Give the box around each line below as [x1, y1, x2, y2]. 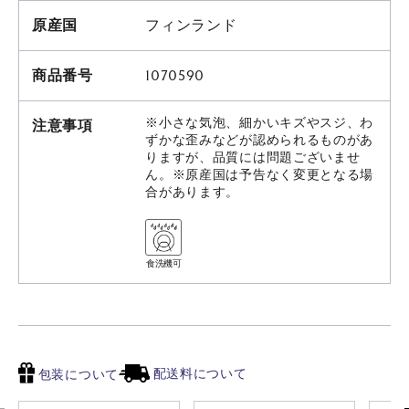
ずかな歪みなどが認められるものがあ [145, 132, 374, 149]
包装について [35, 367, 119, 383]
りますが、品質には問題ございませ [145, 150, 361, 166]
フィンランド [145, 17, 237, 35]
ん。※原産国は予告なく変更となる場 [145, 167, 374, 184]
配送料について [149, 365, 247, 382]
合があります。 [145, 184, 240, 201]
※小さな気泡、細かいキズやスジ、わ [145, 115, 374, 131]
